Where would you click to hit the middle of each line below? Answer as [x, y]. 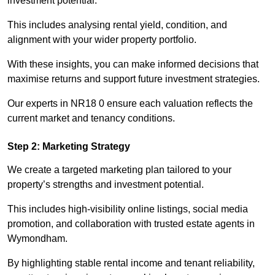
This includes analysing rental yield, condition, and [117, 25]
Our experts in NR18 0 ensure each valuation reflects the [130, 104]
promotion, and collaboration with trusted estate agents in [131, 224]
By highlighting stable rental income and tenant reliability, [131, 263]
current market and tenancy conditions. [91, 118]
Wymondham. [37, 239]
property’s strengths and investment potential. [106, 185]
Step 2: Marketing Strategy [69, 147]
